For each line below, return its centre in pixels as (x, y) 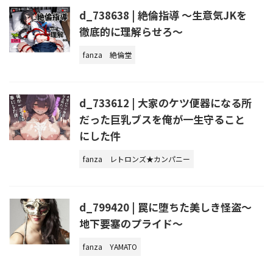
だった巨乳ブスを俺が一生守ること (162, 119)
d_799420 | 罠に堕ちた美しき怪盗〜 (165, 207)
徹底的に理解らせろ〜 (131, 31)
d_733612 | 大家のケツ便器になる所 (165, 102)
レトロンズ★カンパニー (150, 158)
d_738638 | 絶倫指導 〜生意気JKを (163, 15)
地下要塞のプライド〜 (131, 223)
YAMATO (123, 246)
